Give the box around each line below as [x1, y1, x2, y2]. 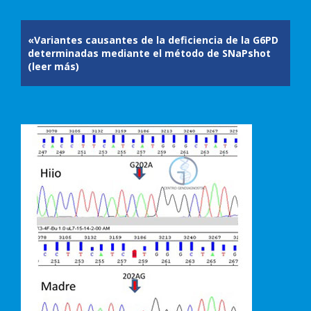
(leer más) [28, 60, 79, 73]
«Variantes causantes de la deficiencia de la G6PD [28, 33, 278, 47]
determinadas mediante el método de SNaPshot [28, 47, 271, 60]
